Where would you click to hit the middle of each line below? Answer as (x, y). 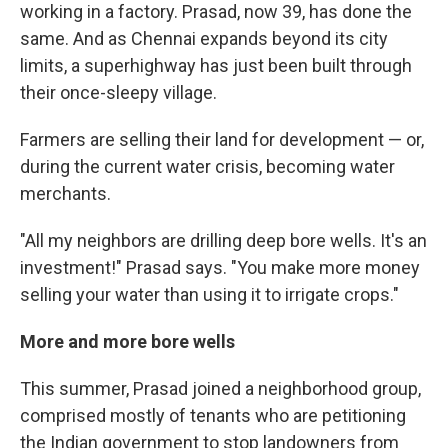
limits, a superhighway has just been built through (216, 65)
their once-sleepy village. (118, 92)
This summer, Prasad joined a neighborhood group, (220, 388)
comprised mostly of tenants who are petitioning (213, 415)
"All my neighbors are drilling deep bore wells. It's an (223, 240)
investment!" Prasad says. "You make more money (220, 267)
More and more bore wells (127, 341)
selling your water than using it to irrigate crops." (209, 294)
